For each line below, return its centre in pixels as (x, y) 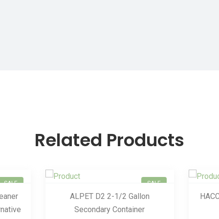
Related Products (109, 140)
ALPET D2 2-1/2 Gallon (109, 196)
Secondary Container (109, 209)
